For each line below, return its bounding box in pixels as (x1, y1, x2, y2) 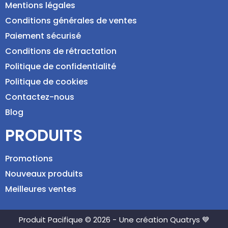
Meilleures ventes (5, 183, 76, 195)
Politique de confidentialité (5, 60, 116, 72)
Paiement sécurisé (5, 30, 81, 42)
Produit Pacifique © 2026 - (18, 214, 117, 225)
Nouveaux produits (5, 167, 83, 180)
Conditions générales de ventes (5, 14, 137, 26)
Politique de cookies (5, 75, 88, 88)
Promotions (5, 152, 53, 164)
